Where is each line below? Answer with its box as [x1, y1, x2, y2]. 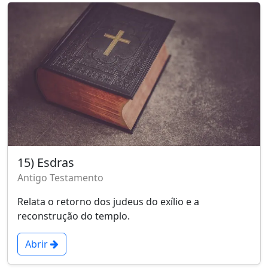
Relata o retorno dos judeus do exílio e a [17, 194, 199, 208]
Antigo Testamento [17, 170, 103, 184]
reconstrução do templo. [17, 209, 130, 223]
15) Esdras [17, 154, 74, 170]
